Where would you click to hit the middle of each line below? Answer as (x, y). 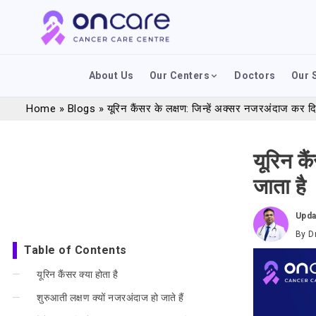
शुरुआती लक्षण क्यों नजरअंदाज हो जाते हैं (110, 297)
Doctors (255, 75)
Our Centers (180, 75)
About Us (111, 75)
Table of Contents (75, 250)
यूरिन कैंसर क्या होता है (78, 274)
